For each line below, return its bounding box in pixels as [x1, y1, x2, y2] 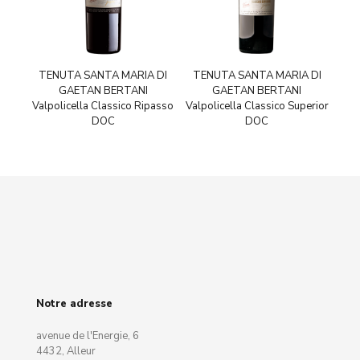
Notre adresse [36, 297, 112, 312]
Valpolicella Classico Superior [185, 99, 329, 114]
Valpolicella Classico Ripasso [32, 99, 174, 114]
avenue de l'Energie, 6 [36, 329, 139, 344]
